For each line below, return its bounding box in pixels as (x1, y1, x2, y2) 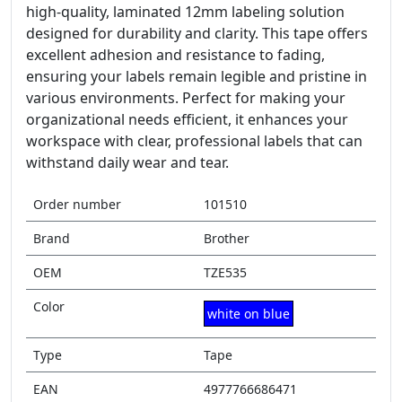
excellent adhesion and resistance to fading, (26, 45, 325, 65)
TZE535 (204, 264, 247, 281)
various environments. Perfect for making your (26, 88, 345, 108)
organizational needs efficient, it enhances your (26, 109, 348, 129)
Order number (33, 196, 121, 213)
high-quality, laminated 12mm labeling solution (26, 2, 345, 22)
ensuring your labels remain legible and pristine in (26, 66, 367, 86)
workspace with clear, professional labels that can (26, 131, 363, 151)
